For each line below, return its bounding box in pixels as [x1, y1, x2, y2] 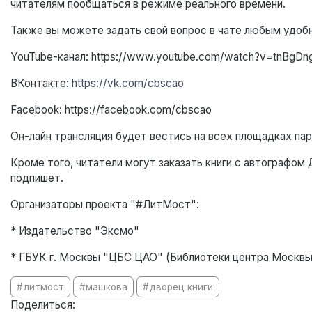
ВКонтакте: [10, 77, 72, 91]
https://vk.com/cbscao [72, 77, 184, 91]
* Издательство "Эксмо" [10, 224, 139, 238]
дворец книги [149, 281, 213, 293]
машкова [86, 281, 128, 293]
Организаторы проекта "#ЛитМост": [10, 198, 199, 212]
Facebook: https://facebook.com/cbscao [10, 103, 212, 117]
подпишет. [10, 171, 63, 185]
